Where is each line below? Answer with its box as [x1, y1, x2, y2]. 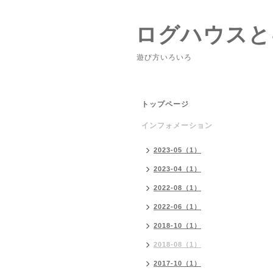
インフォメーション [141, 121, 213, 130]
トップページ [141, 100, 189, 108]
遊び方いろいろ [136, 53, 192, 62]
